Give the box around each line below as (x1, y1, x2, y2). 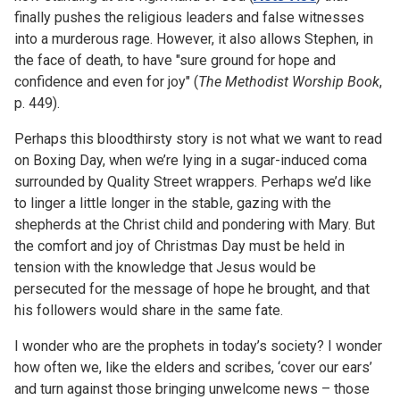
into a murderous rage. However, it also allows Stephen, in (14, 29, 373, 47)
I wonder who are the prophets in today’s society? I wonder (14, 337, 382, 354)
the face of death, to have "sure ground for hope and (14, 51, 336, 69)
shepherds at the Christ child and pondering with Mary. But (14, 215, 375, 233)
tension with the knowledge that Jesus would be (14, 258, 316, 276)
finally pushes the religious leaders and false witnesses (14, 8, 364, 26)
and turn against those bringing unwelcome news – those (14, 379, 370, 397)
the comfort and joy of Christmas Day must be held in (14, 237, 345, 254)
